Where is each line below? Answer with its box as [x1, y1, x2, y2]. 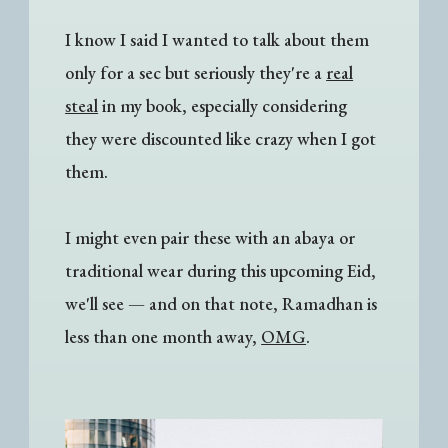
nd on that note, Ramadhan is [157, 292, 378, 316]
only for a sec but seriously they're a [65, 61, 327, 85]
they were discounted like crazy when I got [65, 127, 377, 151]
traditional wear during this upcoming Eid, [65, 259, 377, 283]
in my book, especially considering [98, 94, 348, 118]
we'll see [65, 292, 129, 316]
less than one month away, [65, 325, 262, 349]
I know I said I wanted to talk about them [65, 28, 370, 52]
